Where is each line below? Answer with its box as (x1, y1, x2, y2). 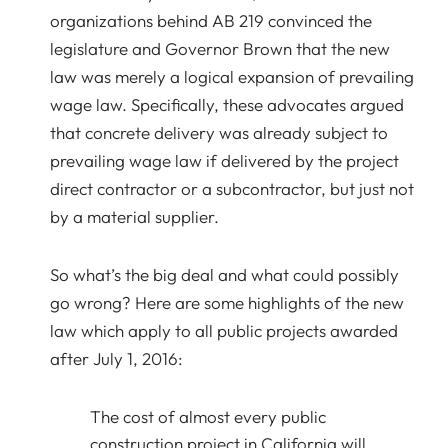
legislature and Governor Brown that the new (50, 38, 390, 59)
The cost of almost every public (90, 406, 326, 427)
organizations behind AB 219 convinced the (50, 10, 372, 31)
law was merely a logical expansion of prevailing (50, 66, 414, 87)
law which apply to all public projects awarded (50, 320, 398, 341)
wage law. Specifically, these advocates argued (50, 94, 404, 115)
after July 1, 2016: (50, 348, 183, 369)
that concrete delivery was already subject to (50, 122, 388, 143)
